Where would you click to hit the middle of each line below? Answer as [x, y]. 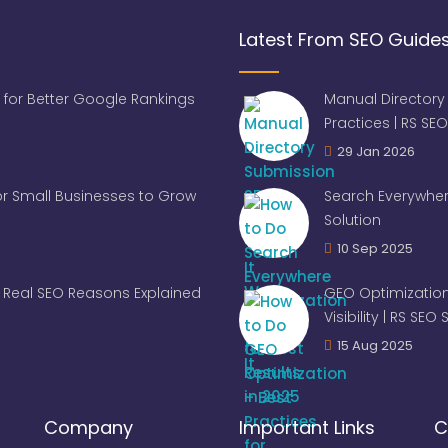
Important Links [307, 428]
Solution [352, 219]
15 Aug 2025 [375, 345]
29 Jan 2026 [376, 151]
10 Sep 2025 [375, 248]
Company [88, 428]
